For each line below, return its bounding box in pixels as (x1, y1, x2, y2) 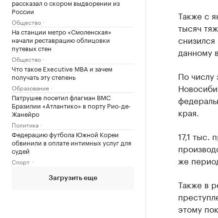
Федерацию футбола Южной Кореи (12, 129, 119, 139)
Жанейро (12, 109, 39, 118)
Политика (12, 120, 38, 129)
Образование (12, 83, 49, 92)
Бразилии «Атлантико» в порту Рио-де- (12, 100, 131, 110)
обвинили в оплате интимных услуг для (12, 137, 131, 147)
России (12, 6, 34, 16)
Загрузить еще (48, 175, 97, 182)
